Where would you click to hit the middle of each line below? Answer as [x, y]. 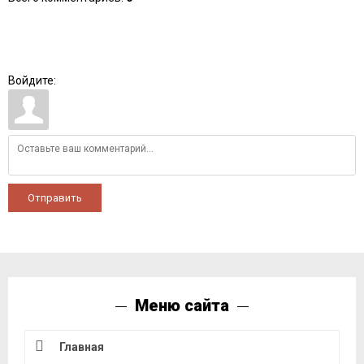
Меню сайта [182, 305]
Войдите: [32, 80]
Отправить [55, 197]
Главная [82, 347]
